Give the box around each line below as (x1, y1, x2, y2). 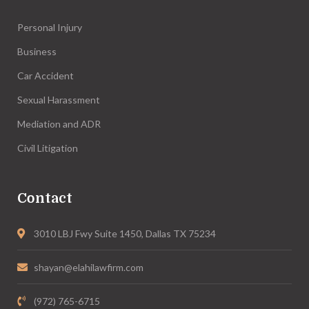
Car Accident (17, 69, 74, 81)
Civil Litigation (17, 141, 78, 154)
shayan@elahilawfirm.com (33, 261, 143, 273)
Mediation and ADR (17, 117, 101, 130)
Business (17, 45, 57, 57)
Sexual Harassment (17, 93, 100, 106)
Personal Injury (17, 21, 82, 33)
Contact (17, 190, 72, 206)
